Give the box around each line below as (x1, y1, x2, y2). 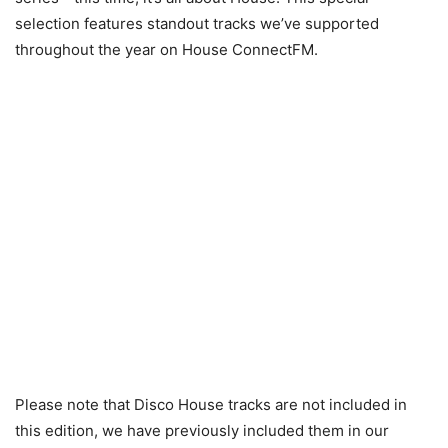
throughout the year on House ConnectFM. (15, 40, 318, 59)
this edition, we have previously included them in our (15, 421, 389, 440)
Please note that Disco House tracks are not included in (15, 395, 407, 414)
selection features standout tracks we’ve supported (15, 14, 379, 33)
